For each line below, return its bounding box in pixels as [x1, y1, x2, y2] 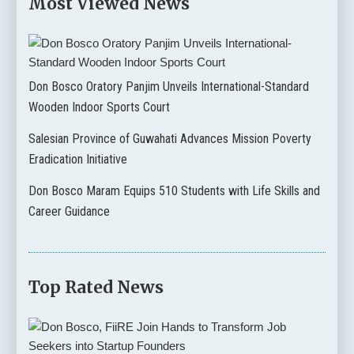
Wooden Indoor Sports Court [28, 100, 170, 115]
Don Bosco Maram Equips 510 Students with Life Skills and [28, 183, 320, 199]
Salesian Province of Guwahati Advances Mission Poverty [28, 131, 311, 147]
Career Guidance [28, 204, 110, 220]
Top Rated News [28, 277, 164, 299]
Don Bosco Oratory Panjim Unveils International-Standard [28, 79, 309, 95]
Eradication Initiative [28, 152, 127, 168]
